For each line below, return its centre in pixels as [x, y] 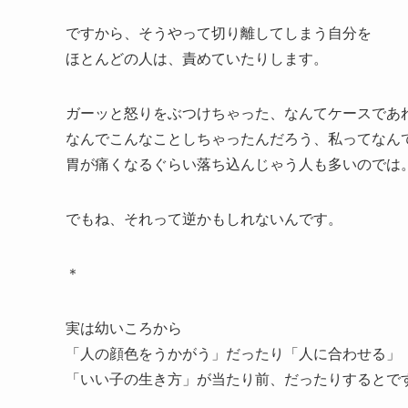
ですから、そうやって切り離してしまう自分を [219, 33]
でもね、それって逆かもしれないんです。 [204, 219]
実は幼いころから [124, 328]
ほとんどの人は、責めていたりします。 [197, 58]
